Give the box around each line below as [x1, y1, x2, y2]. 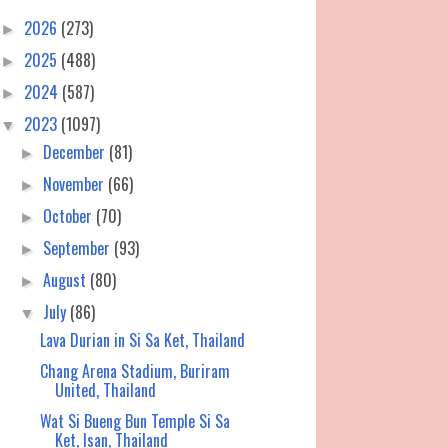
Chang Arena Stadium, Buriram [39, 359, 230, 384]
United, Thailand [54, 378, 156, 403]
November [43, 172, 109, 197]
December [43, 140, 110, 165]
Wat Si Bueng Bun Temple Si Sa [39, 409, 230, 434]
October [43, 204, 97, 229]
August [43, 268, 91, 293]
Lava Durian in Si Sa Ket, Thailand [39, 328, 245, 353]
